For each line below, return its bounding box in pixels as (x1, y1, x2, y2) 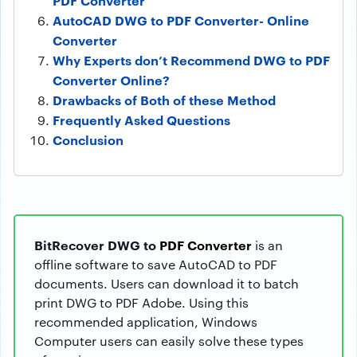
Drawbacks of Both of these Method (53, 91, 276, 109)
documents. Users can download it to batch (34, 275, 299, 292)
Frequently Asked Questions (53, 111, 230, 129)
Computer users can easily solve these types (34, 332, 304, 350)
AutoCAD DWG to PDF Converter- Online (53, 11, 309, 29)
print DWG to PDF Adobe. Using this (34, 294, 249, 312)
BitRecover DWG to (34, 236, 159, 254)
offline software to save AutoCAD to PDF (34, 256, 277, 273)
